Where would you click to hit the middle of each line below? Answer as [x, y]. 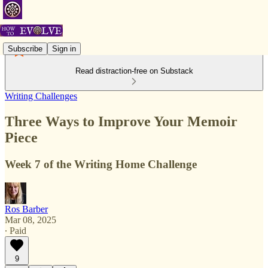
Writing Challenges [41, 96]
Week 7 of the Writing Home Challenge [101, 164]
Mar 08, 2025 [31, 220]
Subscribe [25, 48]
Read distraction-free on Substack [134, 71]
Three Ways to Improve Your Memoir [121, 121]
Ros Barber [26, 209]
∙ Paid [16, 230]
